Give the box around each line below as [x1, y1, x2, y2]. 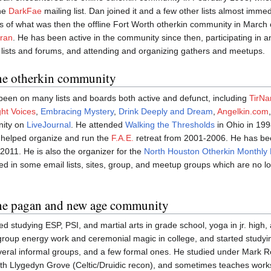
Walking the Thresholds [125, 120, 215, 130]
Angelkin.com [217, 106, 269, 117]
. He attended [71, 120, 125, 130]
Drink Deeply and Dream [119, 106, 213, 117]
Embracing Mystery [41, 106, 114, 117]
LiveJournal [27, 120, 71, 130]
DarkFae [8, 6, 42, 16]
